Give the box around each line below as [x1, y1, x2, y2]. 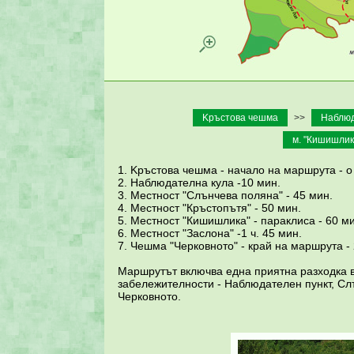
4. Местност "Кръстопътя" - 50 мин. [118, 201, 301, 215]
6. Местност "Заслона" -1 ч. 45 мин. [118, 227, 302, 240]
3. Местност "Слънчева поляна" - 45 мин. [118, 189, 333, 202]
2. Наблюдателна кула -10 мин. [118, 176, 281, 190]
